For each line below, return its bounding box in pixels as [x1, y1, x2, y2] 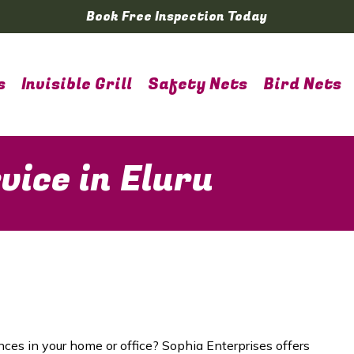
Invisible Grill [21, 73, 132, 96]
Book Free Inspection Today [86, 7, 268, 26]
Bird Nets [263, 73, 341, 96]
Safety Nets [148, 73, 247, 96]
